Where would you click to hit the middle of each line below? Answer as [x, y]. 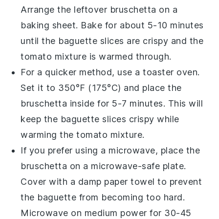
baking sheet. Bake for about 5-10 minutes [112, 25]
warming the [49, 134]
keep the [41, 119]
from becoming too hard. [131, 197]
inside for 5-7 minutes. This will [135, 103]
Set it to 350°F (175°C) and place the [101, 88]
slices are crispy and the [151, 41]
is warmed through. [129, 56]
